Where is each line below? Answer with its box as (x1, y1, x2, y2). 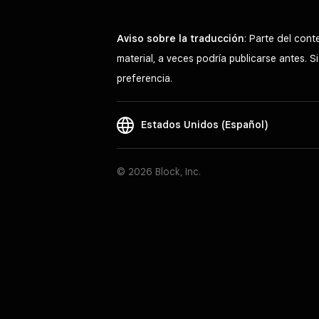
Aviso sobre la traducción (117, 33, 244, 45)
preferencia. (117, 73, 172, 85)
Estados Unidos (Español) (141, 118, 268, 130)
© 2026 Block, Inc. (117, 166, 201, 177)
